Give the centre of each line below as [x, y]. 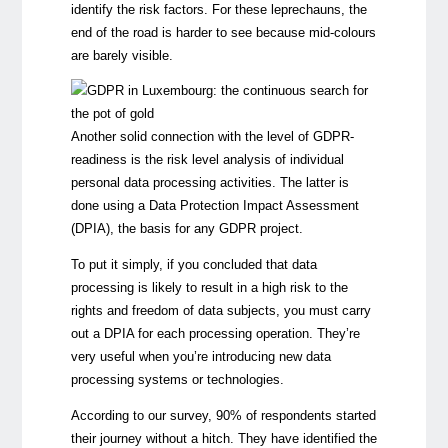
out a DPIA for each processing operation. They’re [215, 334]
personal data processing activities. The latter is [209, 183]
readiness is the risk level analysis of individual [207, 160]
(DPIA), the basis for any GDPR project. [186, 229]
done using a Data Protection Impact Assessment [214, 206]
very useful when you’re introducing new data [200, 357]
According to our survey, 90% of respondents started [223, 415]
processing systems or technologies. [177, 380]
